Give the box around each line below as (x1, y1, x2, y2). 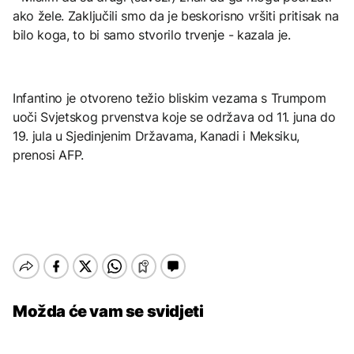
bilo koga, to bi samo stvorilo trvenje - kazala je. (13, 26, 291, 43)
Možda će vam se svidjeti (13, 301, 204, 321)
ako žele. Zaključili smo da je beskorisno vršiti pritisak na (13, 7, 339, 24)
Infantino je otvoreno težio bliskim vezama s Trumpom (13, 89, 326, 106)
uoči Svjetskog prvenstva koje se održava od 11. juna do (13, 108, 336, 125)
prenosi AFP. (13, 146, 85, 163)
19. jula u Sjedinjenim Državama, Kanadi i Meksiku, (13, 127, 299, 144)
